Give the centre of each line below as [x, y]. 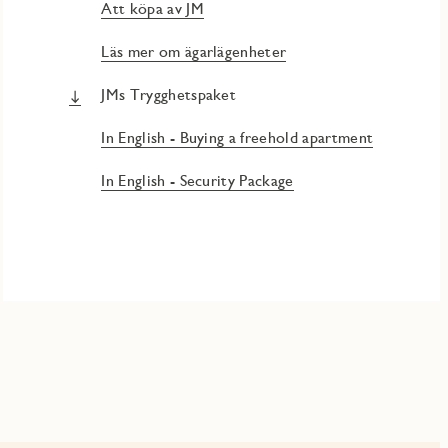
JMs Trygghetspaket [169, 95]
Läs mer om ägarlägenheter [194, 52]
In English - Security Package [197, 181]
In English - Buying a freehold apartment [237, 138]
